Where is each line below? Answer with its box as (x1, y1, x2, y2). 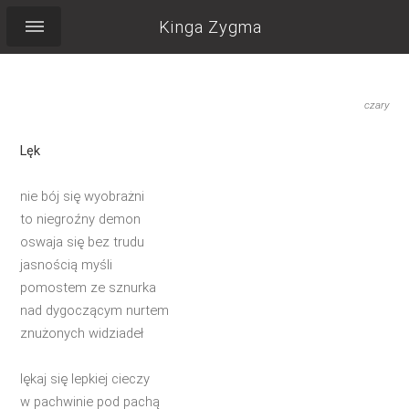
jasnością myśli (20, 256, 113, 273)
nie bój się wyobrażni (20, 187, 145, 204)
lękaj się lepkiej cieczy (20, 370, 151, 387)
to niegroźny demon (20, 210, 142, 227)
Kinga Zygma (158, 16, 262, 37)
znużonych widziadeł (20, 324, 144, 341)
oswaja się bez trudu (20, 233, 145, 250)
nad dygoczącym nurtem (20, 301, 170, 319)
